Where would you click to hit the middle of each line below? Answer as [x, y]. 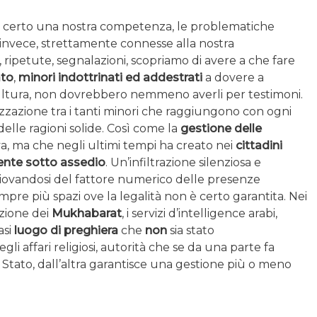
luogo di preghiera [66, 230]
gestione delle [220, 128]
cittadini [259, 145]
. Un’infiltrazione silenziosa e [183, 162]
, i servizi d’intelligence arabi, [200, 213]
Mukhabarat [87, 213]
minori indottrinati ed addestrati [110, 77]
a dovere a [233, 77]
